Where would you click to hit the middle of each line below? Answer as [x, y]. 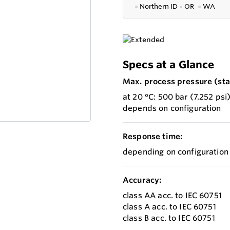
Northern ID [159, 6]
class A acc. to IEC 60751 [169, 207]
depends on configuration [172, 108]
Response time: [153, 137]
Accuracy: [142, 180]
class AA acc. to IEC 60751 [172, 196]
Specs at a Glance [169, 65]
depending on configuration [176, 152]
